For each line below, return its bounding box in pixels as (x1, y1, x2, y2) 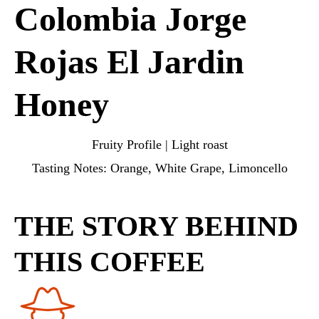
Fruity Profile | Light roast (91, 137, 228, 152)
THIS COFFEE (14, 246, 205, 278)
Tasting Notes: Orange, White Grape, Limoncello (31, 161, 288, 175)
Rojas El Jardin (14, 43, 244, 80)
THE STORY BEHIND (14, 210, 298, 242)
